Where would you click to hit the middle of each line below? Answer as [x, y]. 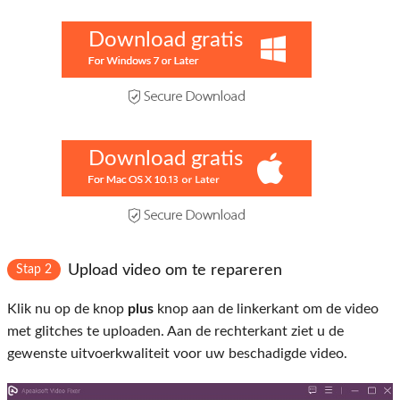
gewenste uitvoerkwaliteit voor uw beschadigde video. [177, 354]
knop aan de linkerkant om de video [266, 309]
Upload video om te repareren [175, 271]
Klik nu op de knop [67, 309]
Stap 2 [34, 270]
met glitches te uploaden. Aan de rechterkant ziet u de [175, 332]
